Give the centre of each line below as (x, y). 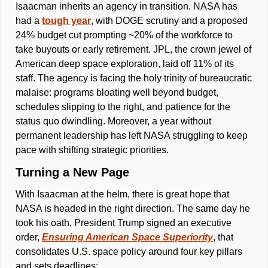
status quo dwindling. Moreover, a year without (113, 121)
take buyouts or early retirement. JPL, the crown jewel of (133, 50)
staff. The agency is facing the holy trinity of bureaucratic (134, 78)
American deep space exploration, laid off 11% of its (125, 64)
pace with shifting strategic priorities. (93, 150)
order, (29, 237)
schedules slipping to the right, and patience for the (123, 107)
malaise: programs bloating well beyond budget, (117, 93)
